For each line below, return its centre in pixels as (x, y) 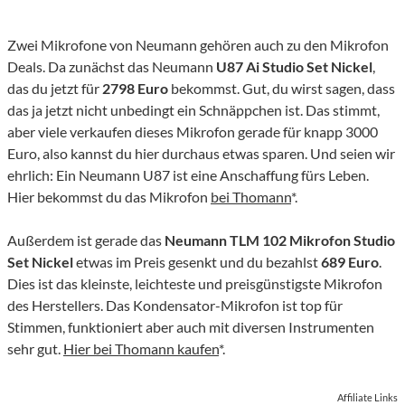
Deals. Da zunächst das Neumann (112, 67)
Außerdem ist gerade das (86, 240)
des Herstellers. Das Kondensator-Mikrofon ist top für (175, 306)
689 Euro (350, 262)
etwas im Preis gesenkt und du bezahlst (197, 262)
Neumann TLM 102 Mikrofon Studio (280, 240)
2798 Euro (135, 89)
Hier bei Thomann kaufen (141, 349)
